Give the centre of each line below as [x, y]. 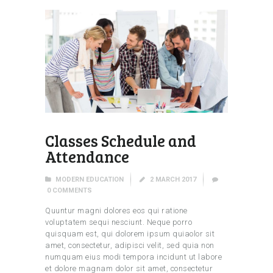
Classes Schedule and [121, 141]
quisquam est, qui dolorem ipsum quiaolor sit [130, 234]
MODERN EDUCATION [90, 179]
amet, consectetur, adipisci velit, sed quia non [130, 246]
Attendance [87, 157]
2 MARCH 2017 [173, 179]
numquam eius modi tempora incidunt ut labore [133, 257]
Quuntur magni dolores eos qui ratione [116, 211]
